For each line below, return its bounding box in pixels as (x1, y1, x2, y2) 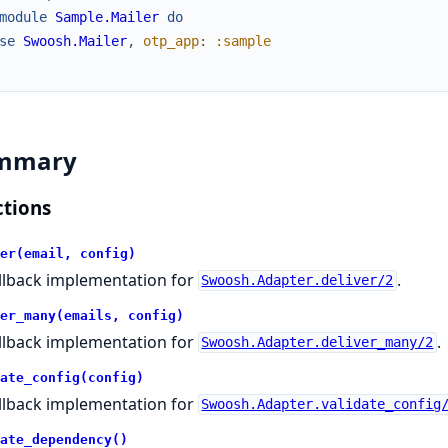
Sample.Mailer (54, 8, 159, 25)
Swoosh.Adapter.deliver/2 (201, 272, 394, 289)
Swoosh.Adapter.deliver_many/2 (201, 334, 434, 351)
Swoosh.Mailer (22, 32, 127, 49)
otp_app (142, 32, 199, 49)
